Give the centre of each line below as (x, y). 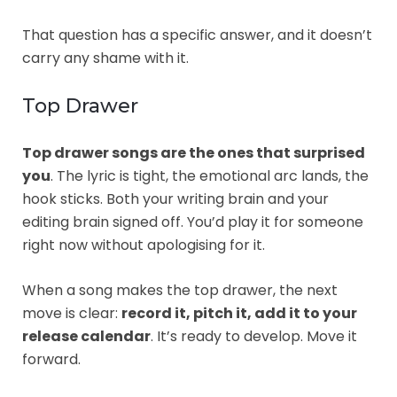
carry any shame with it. (105, 58)
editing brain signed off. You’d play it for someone (193, 222)
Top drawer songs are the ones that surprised (194, 152)
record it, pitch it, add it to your (239, 313)
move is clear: (72, 313)
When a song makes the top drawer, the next (180, 290)
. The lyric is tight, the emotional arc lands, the (210, 175)
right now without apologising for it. (144, 245)
